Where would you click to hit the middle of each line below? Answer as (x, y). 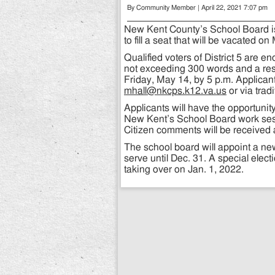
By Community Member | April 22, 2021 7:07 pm (197, 8)
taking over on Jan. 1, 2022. (184, 170)
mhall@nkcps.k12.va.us (175, 91)
